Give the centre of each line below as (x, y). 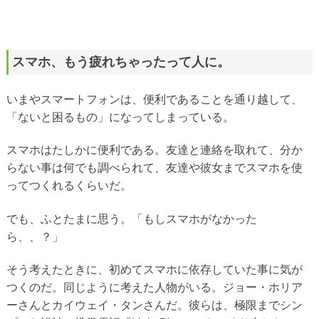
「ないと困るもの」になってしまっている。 (120, 117)
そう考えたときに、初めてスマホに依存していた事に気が (154, 270)
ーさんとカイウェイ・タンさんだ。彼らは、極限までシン (154, 305)
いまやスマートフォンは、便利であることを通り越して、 (154, 99)
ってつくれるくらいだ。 (69, 185)
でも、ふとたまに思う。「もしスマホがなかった (131, 219)
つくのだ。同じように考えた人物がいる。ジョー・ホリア (154, 287)
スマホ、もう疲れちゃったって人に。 (121, 62)
